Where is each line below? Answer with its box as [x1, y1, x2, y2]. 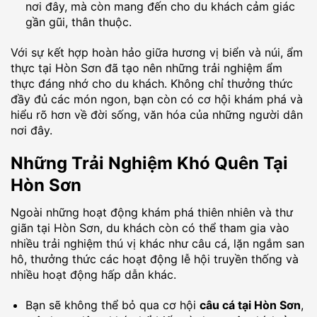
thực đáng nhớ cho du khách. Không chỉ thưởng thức [11, 76, 293, 91]
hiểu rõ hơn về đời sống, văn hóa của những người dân [11, 107, 303, 122]
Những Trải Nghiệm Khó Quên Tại [11, 153, 288, 174]
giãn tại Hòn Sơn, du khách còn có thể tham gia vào [11, 221, 289, 236]
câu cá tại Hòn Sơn [199, 298, 301, 313]
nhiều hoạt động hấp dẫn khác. [11, 267, 176, 282]
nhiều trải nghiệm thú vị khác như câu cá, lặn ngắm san [11, 236, 304, 251]
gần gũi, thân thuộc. [25, 14, 132, 29]
